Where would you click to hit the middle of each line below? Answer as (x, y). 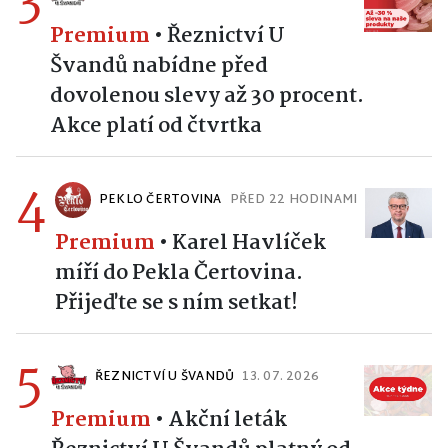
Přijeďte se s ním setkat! (176, 302)
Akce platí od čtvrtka (156, 125)
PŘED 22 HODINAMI (293, 199)
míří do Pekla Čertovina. (179, 272)
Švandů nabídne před (159, 65)
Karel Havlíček (249, 242)
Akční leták (227, 419)
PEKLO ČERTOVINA (160, 199)
